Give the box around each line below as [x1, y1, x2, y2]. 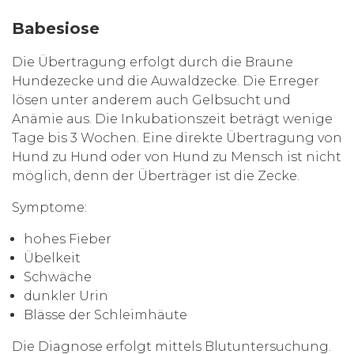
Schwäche [24, 269, 92, 285]
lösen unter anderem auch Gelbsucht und [12, 92, 291, 108]
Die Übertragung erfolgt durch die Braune [12, 55, 293, 70]
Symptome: [12, 200, 87, 216]
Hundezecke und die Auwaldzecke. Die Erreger [12, 73, 319, 89]
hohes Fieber [24, 232, 111, 247]
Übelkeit [24, 250, 81, 266]
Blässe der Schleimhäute [24, 307, 187, 323]
